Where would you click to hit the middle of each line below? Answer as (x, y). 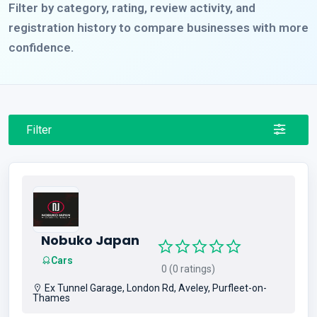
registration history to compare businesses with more (158, 27)
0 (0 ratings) (186, 269)
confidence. (41, 47)
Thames (51, 298)
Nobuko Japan (90, 240)
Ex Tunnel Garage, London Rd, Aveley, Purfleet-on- (155, 288)
